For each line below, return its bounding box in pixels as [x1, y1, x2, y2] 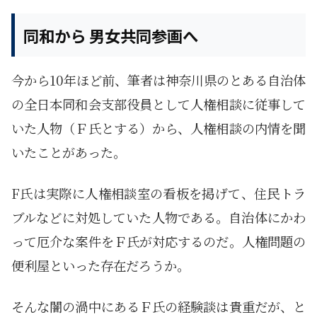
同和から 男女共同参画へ [23, 23, 198, 47]
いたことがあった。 [11, 143, 126, 162]
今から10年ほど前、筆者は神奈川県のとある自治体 [11, 71, 306, 90]
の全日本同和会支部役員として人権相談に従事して [11, 95, 306, 114]
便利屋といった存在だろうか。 [11, 256, 190, 275]
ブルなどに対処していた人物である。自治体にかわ [11, 208, 306, 227]
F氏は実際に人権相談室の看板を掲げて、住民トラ [11, 184, 306, 203]
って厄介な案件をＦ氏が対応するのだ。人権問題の [11, 232, 306, 251]
